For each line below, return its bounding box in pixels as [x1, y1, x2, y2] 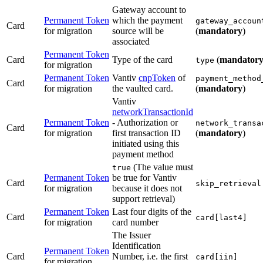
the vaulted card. [112, 83, 173, 94]
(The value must [131, 162, 193, 173]
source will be [112, 26, 164, 36]
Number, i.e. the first [112, 251, 188, 262]
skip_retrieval [195, 179, 261, 188]
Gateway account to [112, 5, 186, 15]
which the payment [112, 15, 183, 26]
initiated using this [112, 139, 179, 149]
